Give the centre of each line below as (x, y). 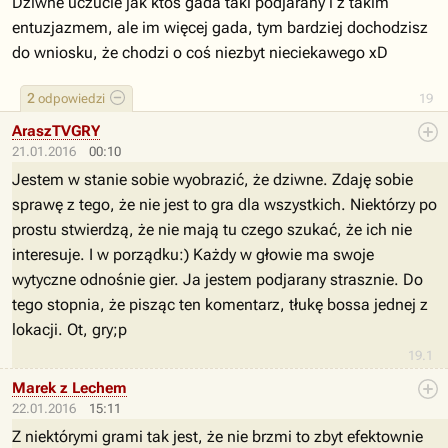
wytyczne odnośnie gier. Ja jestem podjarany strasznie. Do (217, 279)
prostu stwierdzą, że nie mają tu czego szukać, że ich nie (212, 229)
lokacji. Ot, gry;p (69, 329)
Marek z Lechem (69, 388)
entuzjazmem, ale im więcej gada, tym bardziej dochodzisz (220, 27)
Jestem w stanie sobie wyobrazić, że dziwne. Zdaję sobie (212, 179)
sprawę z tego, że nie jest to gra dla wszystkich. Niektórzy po (224, 204)
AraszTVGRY (56, 131)
